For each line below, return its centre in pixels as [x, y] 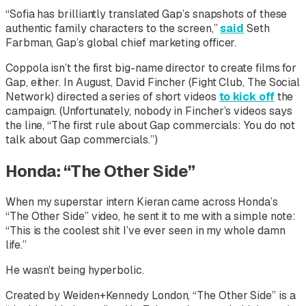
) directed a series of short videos [135, 96]
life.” [16, 245]
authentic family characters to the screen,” [113, 28]
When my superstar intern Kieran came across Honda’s [142, 202]
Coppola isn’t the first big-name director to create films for [151, 68]
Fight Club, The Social [246, 82]
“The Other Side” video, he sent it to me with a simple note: [151, 217]
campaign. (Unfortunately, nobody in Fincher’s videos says [149, 111]
